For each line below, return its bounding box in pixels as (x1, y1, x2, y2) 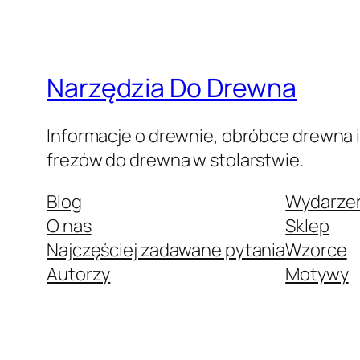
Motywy (285, 261, 349, 286)
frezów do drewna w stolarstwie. (47, 147, 304, 172)
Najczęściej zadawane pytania (47, 237, 286, 262)
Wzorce (285, 237, 347, 262)
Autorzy (47, 261, 111, 286)
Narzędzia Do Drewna (47, 70, 297, 106)
